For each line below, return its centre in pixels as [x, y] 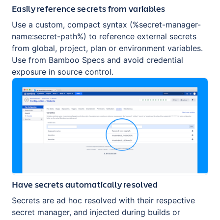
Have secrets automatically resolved [85, 184]
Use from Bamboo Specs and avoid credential [97, 60]
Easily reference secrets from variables [89, 8]
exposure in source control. [63, 71]
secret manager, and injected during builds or [96, 212]
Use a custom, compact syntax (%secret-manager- [106, 24]
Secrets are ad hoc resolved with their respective [103, 201]
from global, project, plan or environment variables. [107, 48]
